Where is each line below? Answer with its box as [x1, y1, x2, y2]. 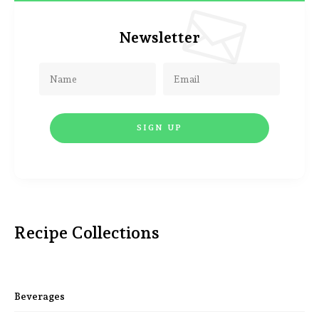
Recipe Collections [14, 222, 159, 244]
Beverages [14, 291, 65, 303]
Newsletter [119, 28, 200, 47]
